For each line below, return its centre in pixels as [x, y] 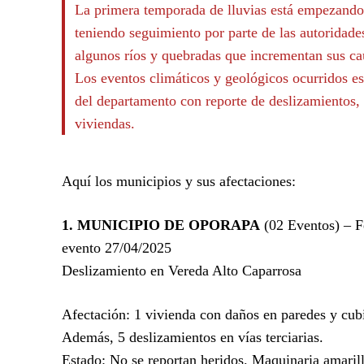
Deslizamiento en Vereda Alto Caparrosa [182, 270]
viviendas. [105, 123]
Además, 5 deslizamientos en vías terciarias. [193, 337]
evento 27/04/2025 [117, 247]
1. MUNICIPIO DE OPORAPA [161, 225]
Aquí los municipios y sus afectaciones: [179, 181]
